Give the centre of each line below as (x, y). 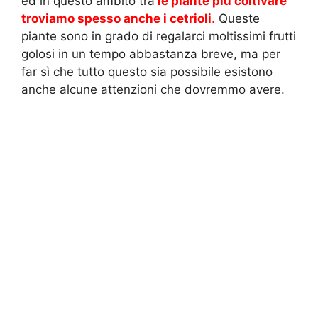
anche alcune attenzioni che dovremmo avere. (153, 89)
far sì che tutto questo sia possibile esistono (147, 71)
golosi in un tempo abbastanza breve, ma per (151, 54)
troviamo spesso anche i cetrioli (116, 18)
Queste (237, 18)
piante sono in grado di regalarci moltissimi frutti (159, 36)
